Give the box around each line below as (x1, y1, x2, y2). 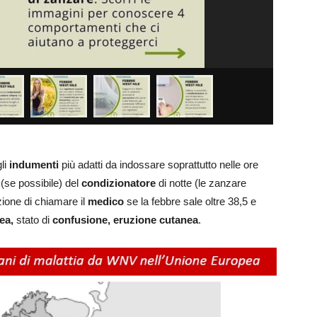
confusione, (52, 214, 110, 226)
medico (88, 195, 124, 208)
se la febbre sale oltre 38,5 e (124, 195, 256, 208)
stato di (13, 214, 52, 226)
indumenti (9, 158, 59, 171)
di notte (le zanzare (156, 177, 246, 190)
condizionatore (81, 177, 156, 190)
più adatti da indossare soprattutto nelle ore (59, 158, 258, 171)
